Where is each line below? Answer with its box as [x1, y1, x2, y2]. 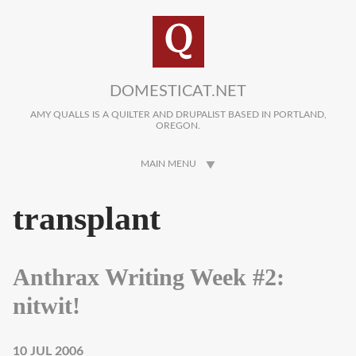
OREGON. [156, 121, 200, 131]
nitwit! [13, 292, 80, 319]
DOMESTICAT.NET [110, 83, 246, 99]
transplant [13, 200, 161, 238]
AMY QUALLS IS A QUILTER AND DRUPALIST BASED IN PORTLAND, [29, 110, 327, 120]
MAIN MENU [141, 159, 196, 169]
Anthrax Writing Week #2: [13, 263, 284, 291]
